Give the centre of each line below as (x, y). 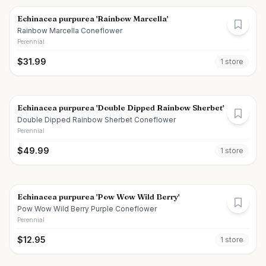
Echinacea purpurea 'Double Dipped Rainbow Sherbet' (121, 107)
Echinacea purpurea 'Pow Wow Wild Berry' (98, 197)
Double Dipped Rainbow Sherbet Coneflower (96, 120)
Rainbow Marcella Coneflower (70, 31)
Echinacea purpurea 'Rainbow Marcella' (93, 18)
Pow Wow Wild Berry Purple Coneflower (87, 209)
